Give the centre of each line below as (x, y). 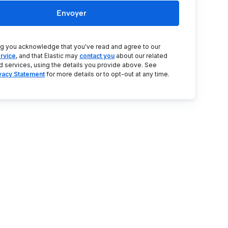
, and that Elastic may (48, 56)
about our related (141, 56)
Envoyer (71, 13)
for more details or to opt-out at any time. (107, 74)
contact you (97, 56)
